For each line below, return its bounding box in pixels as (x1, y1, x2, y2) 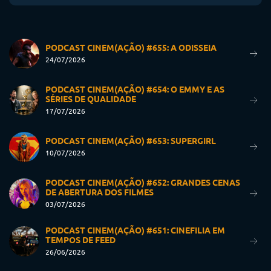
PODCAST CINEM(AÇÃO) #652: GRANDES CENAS (45, 177, 240, 188)
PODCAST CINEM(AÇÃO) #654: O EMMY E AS (45, 83, 224, 95)
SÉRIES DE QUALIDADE (45, 93, 136, 105)
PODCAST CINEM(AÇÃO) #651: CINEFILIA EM (45, 224, 225, 236)
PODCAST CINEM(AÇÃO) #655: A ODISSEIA (45, 42, 217, 53)
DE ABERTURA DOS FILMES (45, 186, 154, 198)
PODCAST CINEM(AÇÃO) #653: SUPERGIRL (45, 135, 216, 146)
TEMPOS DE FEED (45, 234, 116, 246)
